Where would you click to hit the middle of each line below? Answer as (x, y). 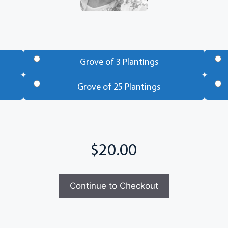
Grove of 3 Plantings (119, 62)
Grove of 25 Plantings (119, 87)
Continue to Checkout (114, 186)
